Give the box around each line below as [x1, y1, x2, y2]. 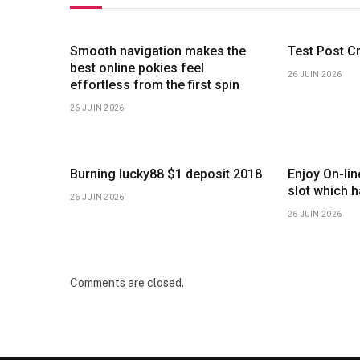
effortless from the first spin [70, 76, 239, 92]
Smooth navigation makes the [70, 43, 246, 59]
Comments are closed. [70, 276, 184, 289]
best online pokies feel [70, 59, 204, 76]
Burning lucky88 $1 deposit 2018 [70, 166, 262, 182]
